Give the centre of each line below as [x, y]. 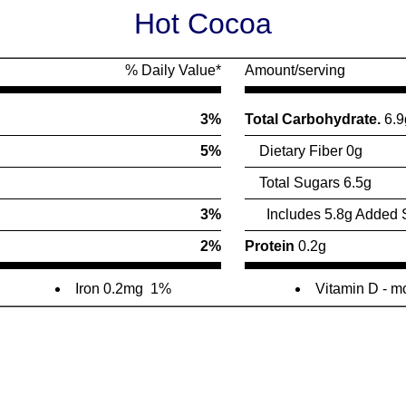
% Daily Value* [173, 70]
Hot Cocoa [203, 24]
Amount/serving [295, 70]
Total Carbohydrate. [314, 119]
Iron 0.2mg [109, 289]
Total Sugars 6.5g [308, 183]
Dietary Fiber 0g [303, 151]
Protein [271, 246]
